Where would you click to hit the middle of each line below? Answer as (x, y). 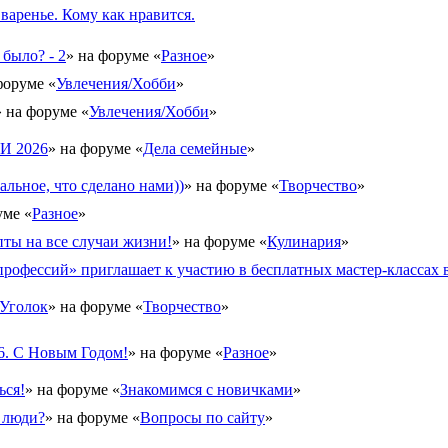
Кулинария (304, 241)
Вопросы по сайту (202, 417)
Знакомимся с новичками (206, 389)
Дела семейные (195, 148)
